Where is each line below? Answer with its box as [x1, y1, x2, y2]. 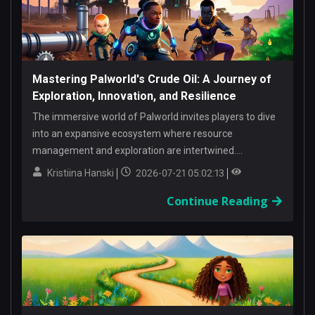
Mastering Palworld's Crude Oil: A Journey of [32, 72, 271, 86]
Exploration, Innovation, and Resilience [32, 89, 236, 103]
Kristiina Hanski [47, 167, 114, 179]
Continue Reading [167, 193, 268, 209]
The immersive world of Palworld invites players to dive [32, 111, 276, 122]
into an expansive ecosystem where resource [32, 128, 233, 139]
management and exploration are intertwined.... [32, 145, 243, 156]
